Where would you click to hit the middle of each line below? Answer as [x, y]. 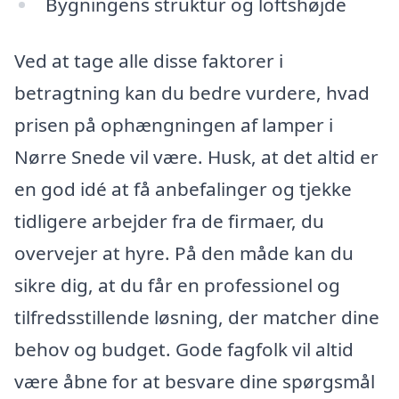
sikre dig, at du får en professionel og [177, 285]
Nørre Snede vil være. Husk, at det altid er [196, 157]
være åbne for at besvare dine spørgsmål [195, 382]
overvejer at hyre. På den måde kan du [184, 253]
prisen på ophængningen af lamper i [174, 125]
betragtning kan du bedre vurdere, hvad [192, 93]
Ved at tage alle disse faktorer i [149, 61]
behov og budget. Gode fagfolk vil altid [184, 350]
